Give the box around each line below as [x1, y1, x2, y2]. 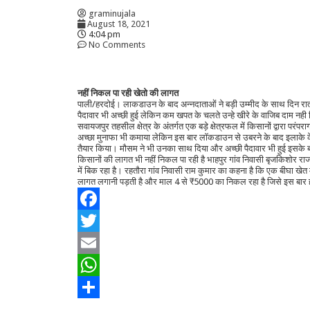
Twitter [77, 237, 106, 248]
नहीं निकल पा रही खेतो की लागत [77, 88, 179, 98]
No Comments [89, 39, 145, 50]
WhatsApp [77, 282, 118, 292]
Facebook [77, 215, 116, 226]
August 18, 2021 [87, 19, 150, 29]
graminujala [89, 8, 136, 19]
